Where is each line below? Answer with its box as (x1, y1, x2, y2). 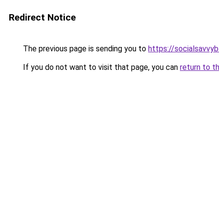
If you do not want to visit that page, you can (21, 63, 180, 72)
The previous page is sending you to (21, 44, 148, 53)
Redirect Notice (9, 12, 76, 23)
